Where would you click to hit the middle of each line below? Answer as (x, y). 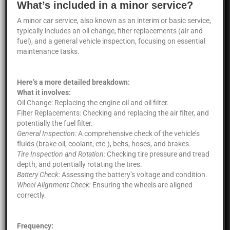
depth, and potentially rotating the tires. (80, 164)
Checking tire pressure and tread (157, 154)
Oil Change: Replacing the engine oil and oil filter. (93, 102)
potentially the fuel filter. (55, 123)
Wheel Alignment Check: (54, 185)
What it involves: (44, 92)
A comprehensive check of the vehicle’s (138, 133)
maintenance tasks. (48, 51)
